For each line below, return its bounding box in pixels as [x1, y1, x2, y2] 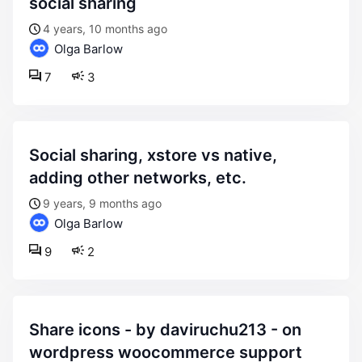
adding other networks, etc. [29, 168, 246, 187]
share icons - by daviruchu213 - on [29, 320, 40, 339]
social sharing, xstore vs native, [29, 145, 40, 165]
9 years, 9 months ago [43, 196, 162, 210]
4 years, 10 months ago [43, 22, 167, 36]
